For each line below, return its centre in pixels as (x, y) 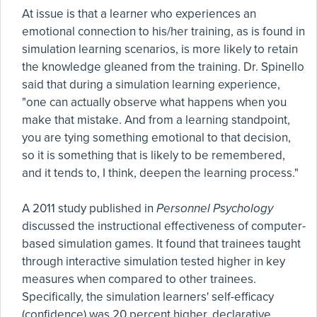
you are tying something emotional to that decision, (156, 138)
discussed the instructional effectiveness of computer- (164, 226)
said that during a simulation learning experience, (151, 85)
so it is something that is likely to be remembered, (154, 155)
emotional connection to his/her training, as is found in (163, 31)
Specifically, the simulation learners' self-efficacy (148, 297)
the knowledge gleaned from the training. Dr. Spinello (163, 67)
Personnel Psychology (215, 208)
